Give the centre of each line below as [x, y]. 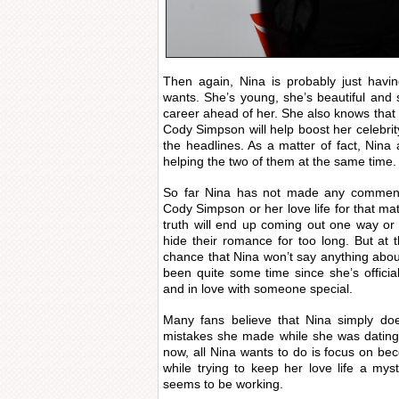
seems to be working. [223, 384]
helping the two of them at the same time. [280, 161]
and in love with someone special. [258, 289]
